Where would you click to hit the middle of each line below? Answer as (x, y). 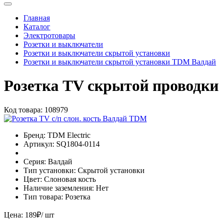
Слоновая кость (70, 179)
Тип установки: (50, 170)
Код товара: (23, 109)
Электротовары (49, 35)
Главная (37, 18)
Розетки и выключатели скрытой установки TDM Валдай (120, 62)
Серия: (35, 161)
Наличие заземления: (59, 188)
